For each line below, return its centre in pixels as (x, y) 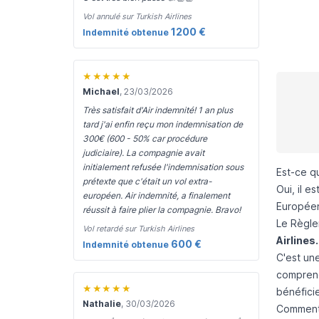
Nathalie (102, 304)
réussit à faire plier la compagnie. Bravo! (162, 210)
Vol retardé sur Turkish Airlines (138, 229)
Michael (101, 91)
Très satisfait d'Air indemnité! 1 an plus (158, 110)
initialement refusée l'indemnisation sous (163, 167)
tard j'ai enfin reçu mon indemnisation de (163, 124)
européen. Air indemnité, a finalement (156, 195)
